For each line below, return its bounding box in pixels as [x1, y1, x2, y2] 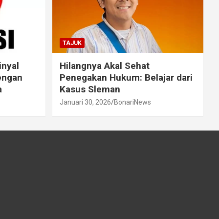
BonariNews [113, 98, 151, 106]
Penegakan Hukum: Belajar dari [59, 71, 193, 83]
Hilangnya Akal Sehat [59, 60, 150, 71]
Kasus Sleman [59, 83, 120, 95]
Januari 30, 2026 [59, 98, 111, 106]
